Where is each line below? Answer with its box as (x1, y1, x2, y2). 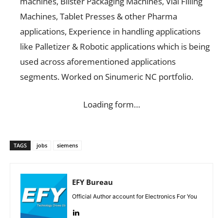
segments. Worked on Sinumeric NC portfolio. (20, 71, 193, 82)
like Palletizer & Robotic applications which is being (20, 40, 210, 52)
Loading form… (83, 98, 140, 110)
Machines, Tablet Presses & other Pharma (20, 10, 177, 22)
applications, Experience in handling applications (20, 25, 200, 37)
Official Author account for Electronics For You (72, 192, 197, 200)
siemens (57, 141, 78, 149)
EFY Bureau (72, 177, 113, 187)
